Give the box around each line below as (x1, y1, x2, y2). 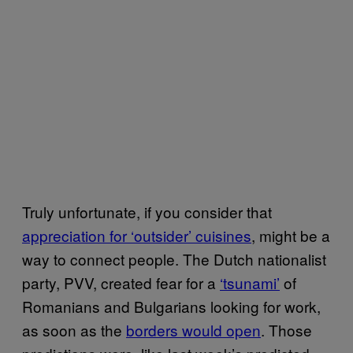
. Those (261, 318, 312, 340)
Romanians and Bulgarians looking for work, (22, 295, 321, 317)
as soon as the (22, 318, 126, 340)
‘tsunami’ (220, 271, 280, 293)
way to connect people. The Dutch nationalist (22, 247, 326, 269)
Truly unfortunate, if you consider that (22, 200, 272, 222)
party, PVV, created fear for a (22, 271, 220, 293)
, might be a (251, 224, 330, 246)
